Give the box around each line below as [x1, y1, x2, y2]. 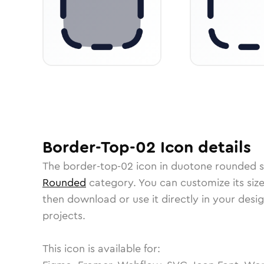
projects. [42, 208, 85, 223]
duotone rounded [171, 159, 256, 174]
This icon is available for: [42, 241, 160, 256]
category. [86, 175, 138, 190]
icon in [133, 159, 171, 174]
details [193, 136, 251, 159]
